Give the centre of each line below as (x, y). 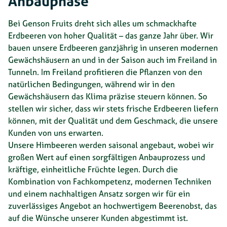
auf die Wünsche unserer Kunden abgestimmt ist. (98, 218)
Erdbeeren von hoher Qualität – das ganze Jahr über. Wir (111, 36)
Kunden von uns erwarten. (56, 133)
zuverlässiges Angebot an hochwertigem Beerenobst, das (112, 206)
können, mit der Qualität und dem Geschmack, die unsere (113, 121)
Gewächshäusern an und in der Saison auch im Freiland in (112, 60)
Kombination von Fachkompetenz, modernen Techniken (110, 182)
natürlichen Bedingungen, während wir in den (91, 84)
